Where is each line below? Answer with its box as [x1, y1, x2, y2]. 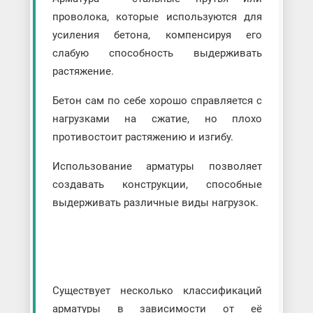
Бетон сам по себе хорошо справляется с [52, 94, 263, 108]
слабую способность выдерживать [52, 47, 263, 60]
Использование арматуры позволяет [52, 160, 263, 173]
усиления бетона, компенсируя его [52, 29, 263, 42]
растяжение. [52, 65, 117, 78]
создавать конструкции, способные [52, 178, 263, 191]
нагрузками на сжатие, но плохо [52, 112, 263, 126]
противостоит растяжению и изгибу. [52, 131, 236, 144]
